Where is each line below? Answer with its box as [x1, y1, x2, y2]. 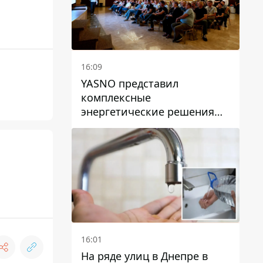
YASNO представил [81, 76, 178, 91]
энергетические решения [81, 104, 214, 119]
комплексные [81, 90, 151, 105]
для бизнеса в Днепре [81, 119, 194, 133]
